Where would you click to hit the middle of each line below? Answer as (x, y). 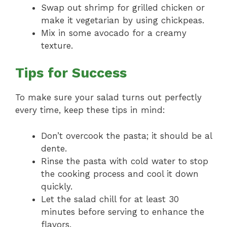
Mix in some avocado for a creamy (114, 33)
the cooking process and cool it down (120, 174)
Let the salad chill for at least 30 (110, 199)
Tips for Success (71, 73)
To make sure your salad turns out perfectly (108, 98)
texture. (57, 45)
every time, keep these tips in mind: (90, 110)
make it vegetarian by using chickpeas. (123, 20)
